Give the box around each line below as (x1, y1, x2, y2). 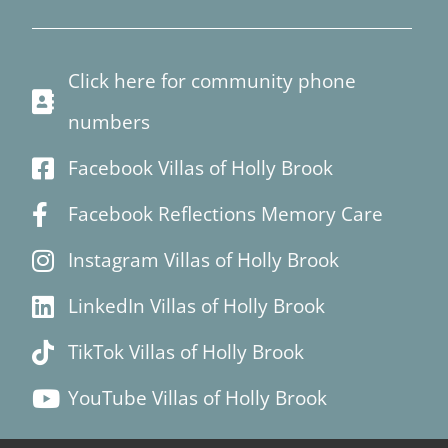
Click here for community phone (68, 67, 357, 94)
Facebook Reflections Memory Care (68, 200, 384, 227)
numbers (68, 108, 151, 135)
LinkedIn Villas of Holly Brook (68, 292, 326, 319)
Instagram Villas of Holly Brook (68, 246, 340, 273)
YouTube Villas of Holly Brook (68, 384, 328, 411)
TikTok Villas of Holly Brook (68, 338, 305, 365)
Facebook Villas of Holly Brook (68, 154, 334, 181)
